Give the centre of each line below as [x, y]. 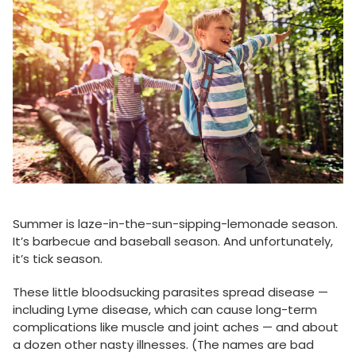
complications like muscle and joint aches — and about [176, 327]
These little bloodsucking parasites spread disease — [170, 292]
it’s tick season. [58, 259]
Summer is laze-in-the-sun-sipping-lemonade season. [175, 224]
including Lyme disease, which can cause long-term [165, 310]
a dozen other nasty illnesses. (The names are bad [163, 345]
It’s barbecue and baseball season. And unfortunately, [173, 242]
